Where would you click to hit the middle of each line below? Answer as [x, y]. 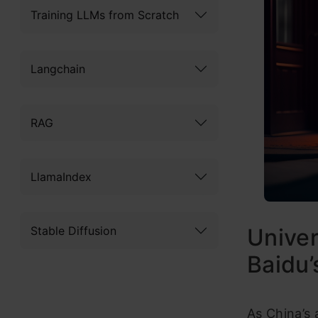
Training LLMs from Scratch [105, 15]
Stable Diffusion [73, 230]
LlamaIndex [61, 176]
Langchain [58, 68]
